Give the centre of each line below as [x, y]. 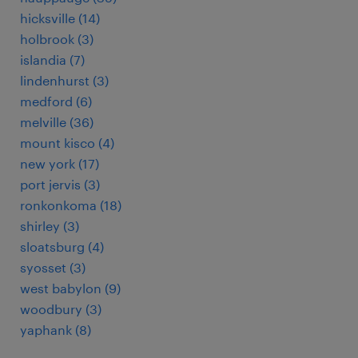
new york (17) [60, 163]
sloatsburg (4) [62, 247]
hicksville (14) [60, 18]
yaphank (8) [56, 330]
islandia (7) [52, 60]
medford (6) [56, 101]
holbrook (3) [57, 39]
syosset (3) [53, 267]
